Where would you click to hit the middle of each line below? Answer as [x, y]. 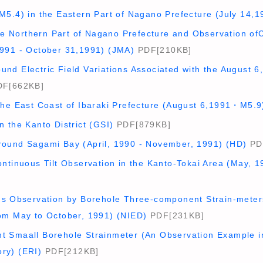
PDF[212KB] [70, 251]
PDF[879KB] [142, 124]
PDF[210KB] [163, 50]
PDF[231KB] [176, 215]
